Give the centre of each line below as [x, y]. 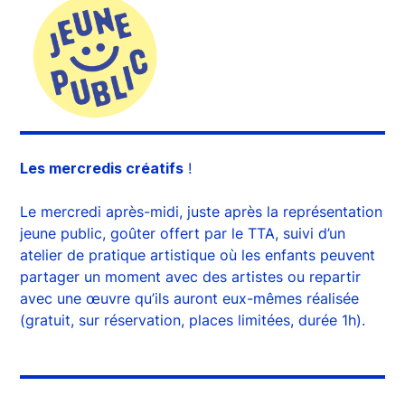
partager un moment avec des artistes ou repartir [191, 277]
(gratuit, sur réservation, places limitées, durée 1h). [193, 320]
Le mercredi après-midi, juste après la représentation [202, 212]
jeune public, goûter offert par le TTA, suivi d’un [183, 233]
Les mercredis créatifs [102, 168]
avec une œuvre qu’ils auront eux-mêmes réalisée [190, 298]
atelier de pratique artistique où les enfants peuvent [198, 255]
